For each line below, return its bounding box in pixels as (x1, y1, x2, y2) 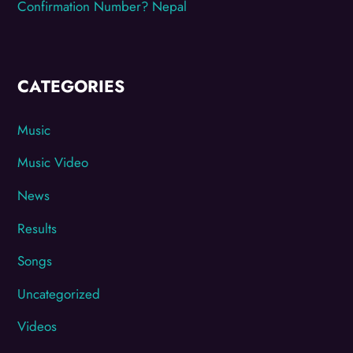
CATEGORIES (17, 74, 125, 99)
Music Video (17, 153, 89, 173)
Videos (17, 317, 58, 336)
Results (17, 218, 58, 238)
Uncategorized (17, 284, 101, 303)
